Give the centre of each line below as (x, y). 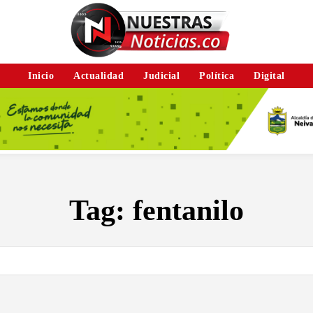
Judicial (162, 75)
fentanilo (188, 210)
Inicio (41, 75)
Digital (269, 75)
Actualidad (99, 75)
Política (217, 75)
